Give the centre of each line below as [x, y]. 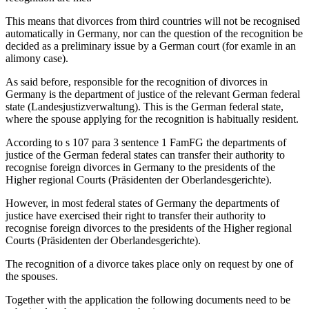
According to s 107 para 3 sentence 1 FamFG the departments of [146, 143]
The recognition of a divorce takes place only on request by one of [149, 264]
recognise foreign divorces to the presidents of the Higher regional [149, 228]
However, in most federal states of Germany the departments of [142, 203]
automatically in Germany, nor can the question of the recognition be [154, 34]
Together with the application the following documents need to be [148, 300]
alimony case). [37, 59]
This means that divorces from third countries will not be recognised [153, 21]
